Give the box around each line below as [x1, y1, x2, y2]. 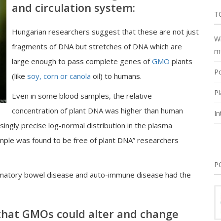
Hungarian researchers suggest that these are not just [12, 27, 199, 37]
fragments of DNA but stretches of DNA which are [12, 41, 182, 51]
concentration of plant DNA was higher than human [12, 106, 183, 115]
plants [170, 56, 192, 66]
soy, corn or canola [27, 71, 91, 81]
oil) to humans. [91, 71, 142, 81]
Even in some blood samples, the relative [12, 91, 152, 101]
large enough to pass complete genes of [12, 56, 152, 66]
